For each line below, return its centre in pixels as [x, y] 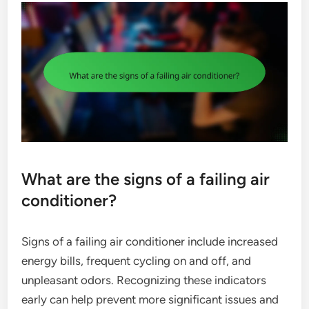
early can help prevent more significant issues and [150, 299]
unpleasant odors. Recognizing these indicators [144, 280]
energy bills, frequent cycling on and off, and [137, 260]
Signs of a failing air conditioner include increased [150, 241]
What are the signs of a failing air [146, 179]
